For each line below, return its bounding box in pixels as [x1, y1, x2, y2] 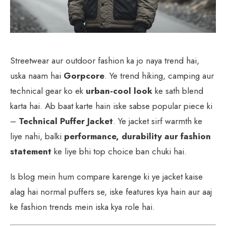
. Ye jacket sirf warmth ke [113, 115, 202, 127]
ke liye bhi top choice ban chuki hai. [51, 145, 187, 157]
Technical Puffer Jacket [19, 115, 113, 127]
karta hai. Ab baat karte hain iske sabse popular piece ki [10, 99, 212, 112]
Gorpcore [64, 69, 104, 82]
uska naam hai [10, 69, 64, 82]
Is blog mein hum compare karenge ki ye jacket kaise [10, 170, 203, 183]
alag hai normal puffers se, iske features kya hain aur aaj [10, 185, 212, 198]
